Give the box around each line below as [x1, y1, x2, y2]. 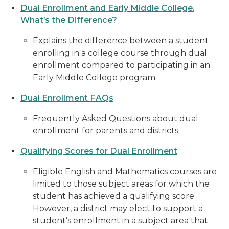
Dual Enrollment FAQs [20, 93, 113, 103]
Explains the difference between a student [33, 36, 209, 45]
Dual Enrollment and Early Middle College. [20, 3, 194, 13]
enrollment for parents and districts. [33, 126, 180, 135]
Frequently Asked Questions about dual [33, 113, 198, 123]
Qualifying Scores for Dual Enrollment [20, 146, 177, 156]
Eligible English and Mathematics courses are [33, 167, 217, 176]
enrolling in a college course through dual [33, 48, 207, 58]
